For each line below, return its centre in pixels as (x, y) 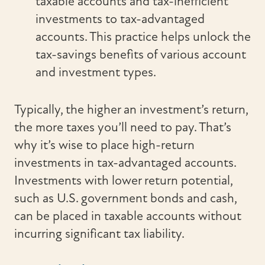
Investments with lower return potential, (123, 181)
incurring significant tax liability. (99, 234)
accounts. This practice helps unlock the (143, 37)
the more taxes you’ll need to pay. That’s (123, 127)
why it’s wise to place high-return (104, 145)
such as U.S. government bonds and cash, (125, 198)
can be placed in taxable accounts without (128, 216)
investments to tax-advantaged (120, 19)
